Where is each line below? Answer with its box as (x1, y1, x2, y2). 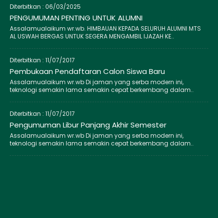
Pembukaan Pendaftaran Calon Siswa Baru (9, 66, 165, 76)
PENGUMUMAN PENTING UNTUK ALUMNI (9, 12, 143, 23)
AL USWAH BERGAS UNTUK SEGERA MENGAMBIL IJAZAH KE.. (9, 32, 174, 40)
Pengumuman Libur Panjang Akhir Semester (9, 119, 166, 130)
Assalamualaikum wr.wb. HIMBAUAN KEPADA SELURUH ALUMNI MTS (9, 24, 201, 33)
